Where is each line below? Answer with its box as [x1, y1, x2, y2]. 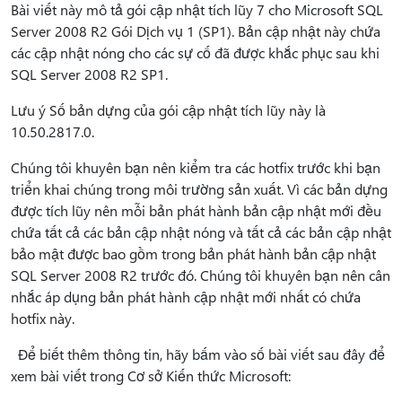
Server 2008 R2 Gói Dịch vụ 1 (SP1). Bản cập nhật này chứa [11, 22, 380, 40]
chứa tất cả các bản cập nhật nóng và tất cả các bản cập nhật [11, 223, 391, 241]
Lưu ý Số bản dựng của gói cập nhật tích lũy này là [11, 100, 326, 119]
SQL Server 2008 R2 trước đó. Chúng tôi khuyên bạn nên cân [11, 266, 390, 284]
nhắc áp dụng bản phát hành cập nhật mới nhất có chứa [11, 287, 361, 306]
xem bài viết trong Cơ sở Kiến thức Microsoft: [11, 366, 291, 385]
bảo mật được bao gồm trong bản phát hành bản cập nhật [11, 244, 376, 263]
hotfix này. [11, 309, 74, 328]
